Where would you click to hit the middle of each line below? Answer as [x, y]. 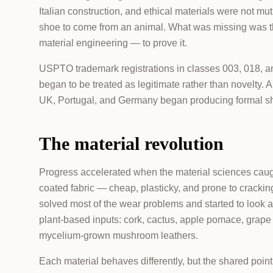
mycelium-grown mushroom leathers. [119, 236]
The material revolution [131, 144]
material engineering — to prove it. [113, 43]
